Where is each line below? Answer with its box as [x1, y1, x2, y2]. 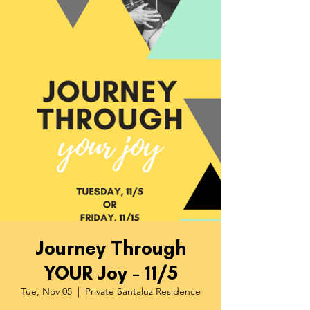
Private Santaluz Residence [85, 285, 201, 298]
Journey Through [35, 236, 186, 259]
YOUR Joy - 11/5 [44, 261, 178, 284]
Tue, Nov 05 [21, 285, 72, 298]
